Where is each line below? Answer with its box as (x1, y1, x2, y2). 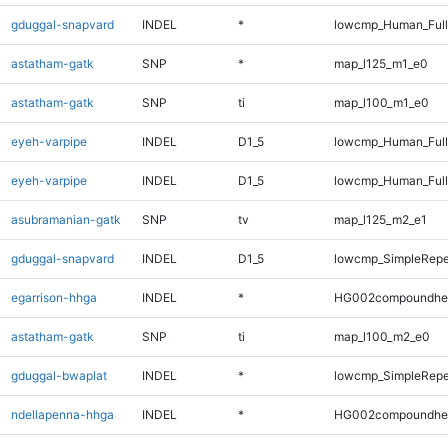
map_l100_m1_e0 (333, 94, 429, 110)
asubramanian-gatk (10, 211, 121, 227)
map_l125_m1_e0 (333, 55, 428, 71)
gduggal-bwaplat (10, 367, 107, 383)
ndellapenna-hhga (10, 406, 114, 422)
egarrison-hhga (10, 289, 97, 305)
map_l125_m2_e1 (333, 211, 427, 227)
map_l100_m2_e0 (333, 328, 430, 344)
